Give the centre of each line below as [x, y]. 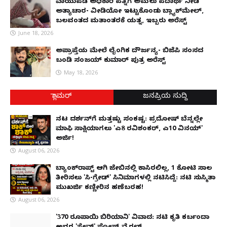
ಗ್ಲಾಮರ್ [62, 97]
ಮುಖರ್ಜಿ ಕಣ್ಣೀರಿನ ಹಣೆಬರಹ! [100, 188]
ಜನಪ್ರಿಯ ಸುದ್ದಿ [165, 97]
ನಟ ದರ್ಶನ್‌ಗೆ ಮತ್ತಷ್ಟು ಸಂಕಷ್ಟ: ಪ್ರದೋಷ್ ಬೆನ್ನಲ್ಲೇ [129, 119]
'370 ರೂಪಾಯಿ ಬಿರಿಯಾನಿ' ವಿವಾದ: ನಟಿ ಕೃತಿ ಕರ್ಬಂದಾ [133, 218]
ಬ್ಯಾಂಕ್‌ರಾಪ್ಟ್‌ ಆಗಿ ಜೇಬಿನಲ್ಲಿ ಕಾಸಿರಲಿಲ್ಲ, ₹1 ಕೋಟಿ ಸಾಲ [134, 168]
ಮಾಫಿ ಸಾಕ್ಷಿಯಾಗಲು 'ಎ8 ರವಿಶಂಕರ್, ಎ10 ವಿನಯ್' [129, 129]
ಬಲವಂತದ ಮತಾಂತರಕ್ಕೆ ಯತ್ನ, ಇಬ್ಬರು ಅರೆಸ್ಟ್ [121, 21]
